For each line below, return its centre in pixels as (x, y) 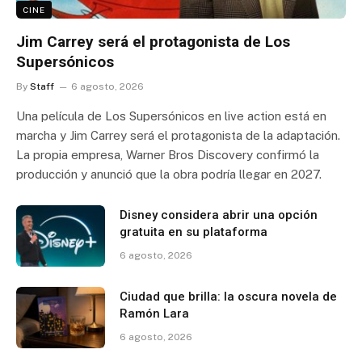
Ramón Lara (154, 313)
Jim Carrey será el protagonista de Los (153, 41)
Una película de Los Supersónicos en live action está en (171, 116)
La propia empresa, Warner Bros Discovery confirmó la (168, 154)
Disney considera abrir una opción (219, 215)
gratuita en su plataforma (194, 232)
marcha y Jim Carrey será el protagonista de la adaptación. (178, 135)
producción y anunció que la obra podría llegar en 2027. (169, 174)
